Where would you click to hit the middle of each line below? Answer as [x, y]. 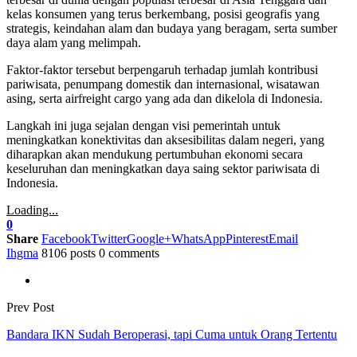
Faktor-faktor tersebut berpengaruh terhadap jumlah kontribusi [162, 69]
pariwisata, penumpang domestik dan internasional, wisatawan [163, 84]
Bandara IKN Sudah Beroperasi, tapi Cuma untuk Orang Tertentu [172, 334]
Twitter [109, 238]
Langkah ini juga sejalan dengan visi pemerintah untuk [143, 125]
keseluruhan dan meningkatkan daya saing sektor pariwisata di [163, 168]
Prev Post [30, 307]
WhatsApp [198, 238]
